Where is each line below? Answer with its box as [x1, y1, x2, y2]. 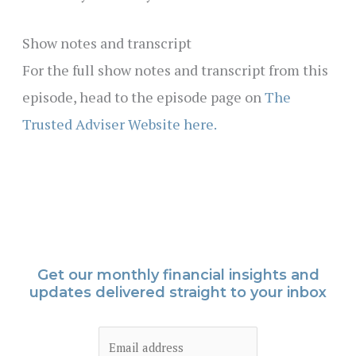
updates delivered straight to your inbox [29, 283, 327, 301]
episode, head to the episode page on [21, 87, 265, 106]
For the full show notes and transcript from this [21, 60, 328, 79]
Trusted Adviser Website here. [21, 114, 217, 133]
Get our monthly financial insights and [37, 265, 319, 284]
